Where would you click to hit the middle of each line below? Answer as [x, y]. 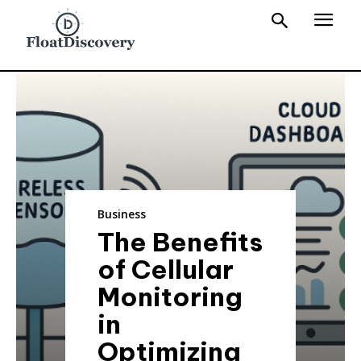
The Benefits [180, 241]
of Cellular [166, 269]
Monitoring [170, 296]
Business [122, 214]
